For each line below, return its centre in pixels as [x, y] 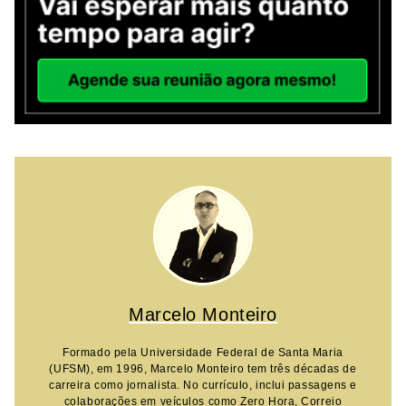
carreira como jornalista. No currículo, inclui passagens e [203, 385]
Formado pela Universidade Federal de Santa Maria [203, 352]
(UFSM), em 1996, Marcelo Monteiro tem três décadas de [203, 368]
